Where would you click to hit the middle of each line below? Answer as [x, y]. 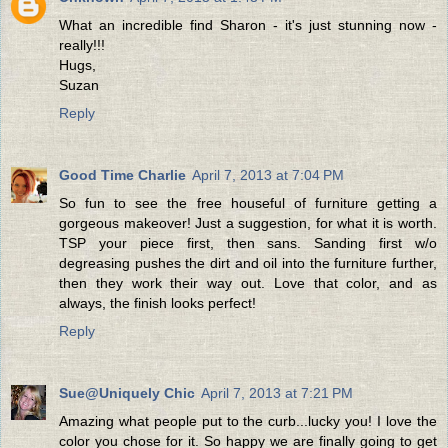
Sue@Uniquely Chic [127, 392]
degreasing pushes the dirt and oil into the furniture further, [248, 262]
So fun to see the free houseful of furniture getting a [248, 202]
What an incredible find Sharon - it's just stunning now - [248, 24]
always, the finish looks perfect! [157, 302]
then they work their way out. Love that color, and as [248, 282]
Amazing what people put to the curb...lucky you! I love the [248, 420]
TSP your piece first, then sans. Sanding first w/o [248, 242]
